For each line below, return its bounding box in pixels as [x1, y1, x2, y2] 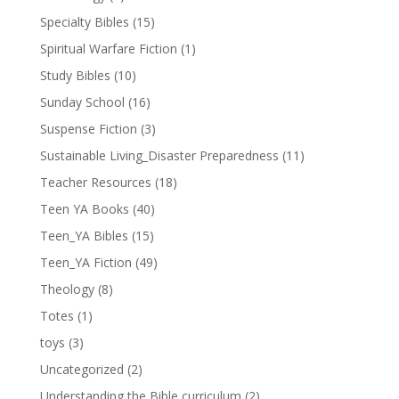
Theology [39, 280, 94, 297]
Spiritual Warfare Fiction [39, 39, 177, 57]
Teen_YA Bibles [39, 226, 128, 244]
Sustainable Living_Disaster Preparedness [39, 146, 279, 164]
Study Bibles [39, 66, 110, 84]
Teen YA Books [39, 199, 129, 217]
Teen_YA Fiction [39, 253, 132, 271]
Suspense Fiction [39, 119, 137, 137]
